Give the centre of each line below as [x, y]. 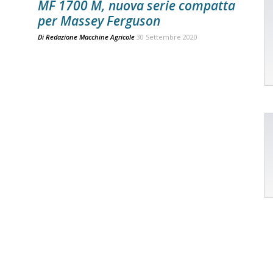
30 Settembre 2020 [167, 37]
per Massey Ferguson [99, 21]
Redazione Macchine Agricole [90, 37]
